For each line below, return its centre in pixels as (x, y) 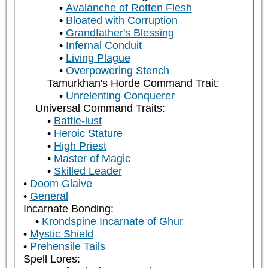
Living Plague (98, 58)
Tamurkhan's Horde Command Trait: (133, 83)
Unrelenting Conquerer (120, 96)
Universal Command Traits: (100, 109)
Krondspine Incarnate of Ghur (112, 222)
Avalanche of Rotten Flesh (129, 8)
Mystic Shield (61, 234)
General (49, 197)
